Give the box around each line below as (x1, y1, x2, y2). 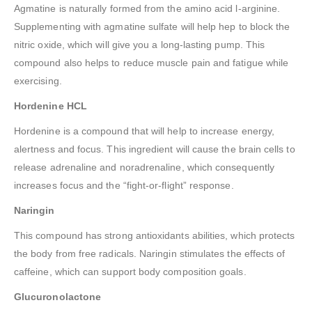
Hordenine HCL (14, 100, 87, 112)
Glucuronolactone (14, 291, 102, 303)
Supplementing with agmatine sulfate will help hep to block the (14, 21, 290, 33)
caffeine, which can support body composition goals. (14, 266, 247, 278)
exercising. (14, 75, 62, 87)
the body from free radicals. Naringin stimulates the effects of (14, 248, 286, 260)
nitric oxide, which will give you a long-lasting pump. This (14, 39, 265, 51)
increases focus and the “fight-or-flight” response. (14, 180, 234, 192)
